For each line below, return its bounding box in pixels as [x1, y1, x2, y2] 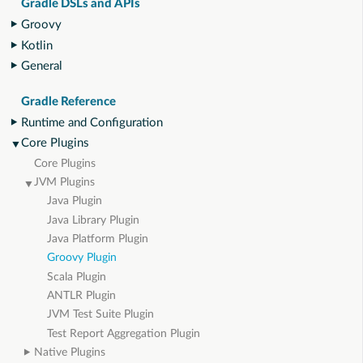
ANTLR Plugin [47, 289, 116, 301]
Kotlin [21, 39, 53, 52]
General [21, 59, 62, 72]
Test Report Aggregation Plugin [47, 327, 200, 340]
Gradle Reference [21, 95, 117, 108]
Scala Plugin [47, 271, 106, 283]
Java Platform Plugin [47, 233, 148, 245]
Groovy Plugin [47, 252, 117, 264]
